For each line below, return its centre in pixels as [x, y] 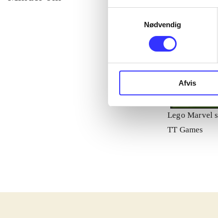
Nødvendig [163, 24]
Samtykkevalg [131, 13]
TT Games [185, 130]
